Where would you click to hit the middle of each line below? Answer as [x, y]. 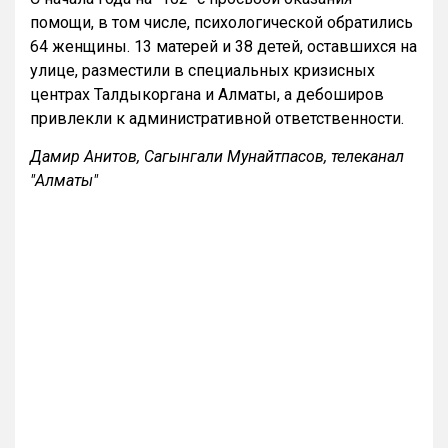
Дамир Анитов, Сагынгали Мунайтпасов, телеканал [217, 157]
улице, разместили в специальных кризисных [202, 71]
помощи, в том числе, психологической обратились [221, 23]
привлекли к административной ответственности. [217, 119]
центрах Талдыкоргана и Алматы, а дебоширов [207, 95]
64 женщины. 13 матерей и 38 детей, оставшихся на [223, 47]
